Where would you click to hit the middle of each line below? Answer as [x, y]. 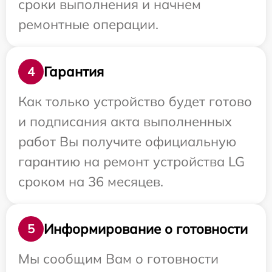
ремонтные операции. [88, 25]
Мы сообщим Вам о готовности [118, 259]
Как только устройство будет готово [135, 102]
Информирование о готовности [146, 229]
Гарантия [74, 71]
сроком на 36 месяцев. [91, 182]
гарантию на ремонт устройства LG [131, 162]
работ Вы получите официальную [127, 142]
